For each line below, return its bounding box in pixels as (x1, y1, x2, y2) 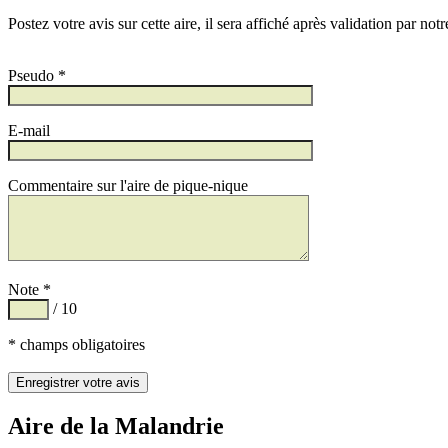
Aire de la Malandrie (8, 412, 224, 439)
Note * (8, 280, 51, 298)
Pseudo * (8, 66, 66, 84)
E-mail (8, 121, 50, 139)
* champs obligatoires (8, 335, 145, 353)
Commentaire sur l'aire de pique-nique (8, 176, 248, 194)
